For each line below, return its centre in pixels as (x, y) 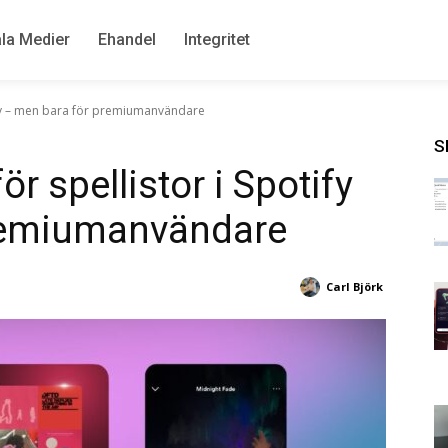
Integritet (217, 39)
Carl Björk (354, 286)
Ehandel (127, 39)
